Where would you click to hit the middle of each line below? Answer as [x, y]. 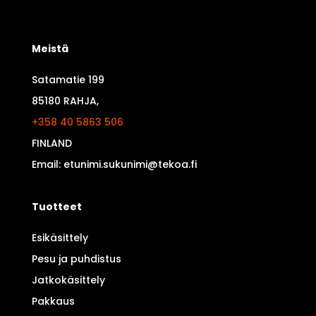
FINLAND [51, 144]
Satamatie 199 [68, 80]
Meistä [50, 49]
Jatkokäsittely [68, 280]
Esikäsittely [60, 238]
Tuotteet [56, 207]
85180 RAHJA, [65, 101]
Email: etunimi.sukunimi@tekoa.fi [114, 165]
